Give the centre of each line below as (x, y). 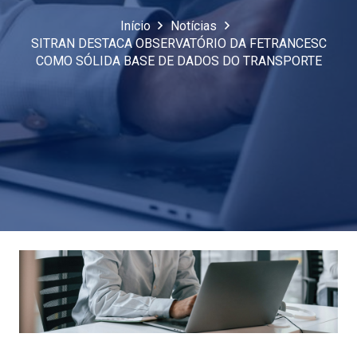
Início (135, 26)
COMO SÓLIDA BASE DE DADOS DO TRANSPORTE (178, 61)
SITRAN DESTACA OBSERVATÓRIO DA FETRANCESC (178, 44)
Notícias (194, 26)
